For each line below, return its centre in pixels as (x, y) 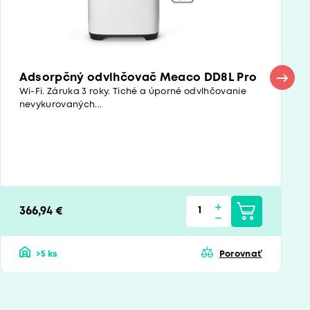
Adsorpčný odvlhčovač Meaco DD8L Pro (138, 78)
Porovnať (240, 255)
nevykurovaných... (61, 105)
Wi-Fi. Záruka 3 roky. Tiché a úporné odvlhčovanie (133, 92)
